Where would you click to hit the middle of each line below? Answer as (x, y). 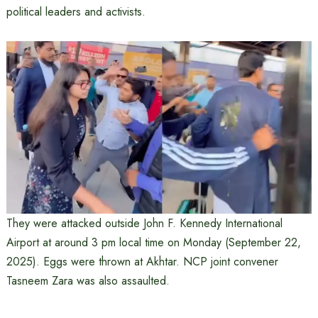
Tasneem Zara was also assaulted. (88, 281)
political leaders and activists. (76, 12)
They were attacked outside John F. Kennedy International (144, 224)
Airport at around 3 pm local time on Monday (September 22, (153, 243)
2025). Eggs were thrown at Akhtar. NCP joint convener (142, 262)
